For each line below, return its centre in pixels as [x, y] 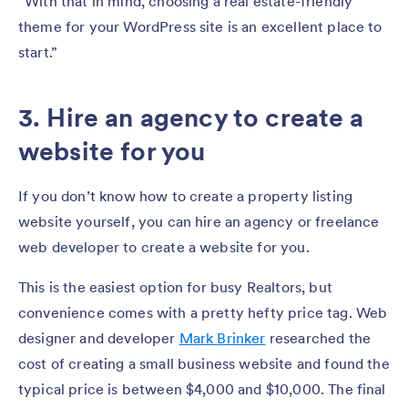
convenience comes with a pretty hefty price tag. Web [203, 312]
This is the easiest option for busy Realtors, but [175, 286]
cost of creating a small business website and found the [204, 363]
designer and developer [99, 337]
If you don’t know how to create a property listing [186, 195]
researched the [318, 337]
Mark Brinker [222, 337]
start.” [38, 51]
